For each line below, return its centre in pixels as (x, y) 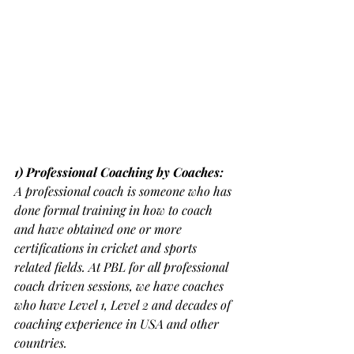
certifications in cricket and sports (107, 248)
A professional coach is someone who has (124, 191)
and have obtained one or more (100, 229)
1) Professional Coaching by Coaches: (119, 172)
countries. (41, 343)
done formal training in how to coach (115, 210)
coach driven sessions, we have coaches (121, 286)
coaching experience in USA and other (118, 324)
